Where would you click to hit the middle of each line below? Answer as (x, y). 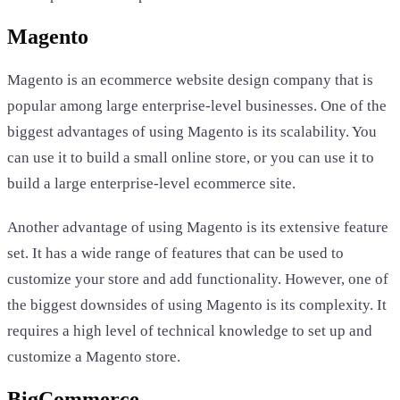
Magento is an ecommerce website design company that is (190, 79)
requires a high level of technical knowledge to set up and (190, 330)
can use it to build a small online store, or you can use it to (191, 157)
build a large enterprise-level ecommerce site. (151, 183)
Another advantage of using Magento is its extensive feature (198, 227)
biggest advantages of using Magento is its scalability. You (192, 131)
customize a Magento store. (94, 356)
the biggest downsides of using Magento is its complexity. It (197, 304)
